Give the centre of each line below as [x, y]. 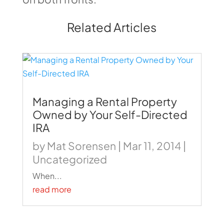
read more [52, 189]
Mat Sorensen [81, 146]
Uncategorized [69, 159]
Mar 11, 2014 [152, 146]
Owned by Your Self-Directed [110, 114]
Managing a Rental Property [104, 101]
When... [47, 176]
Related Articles [112, 27]
